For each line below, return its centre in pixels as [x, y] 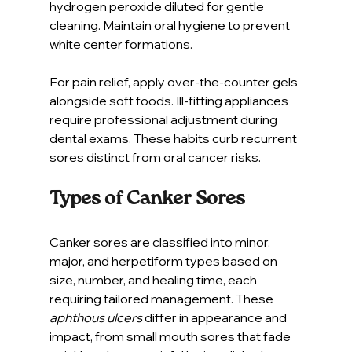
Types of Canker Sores [147, 198]
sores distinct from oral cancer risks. [155, 157]
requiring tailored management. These [162, 298]
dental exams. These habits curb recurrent [174, 138]
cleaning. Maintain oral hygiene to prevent [170, 25]
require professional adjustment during [164, 119]
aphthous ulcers [95, 317]
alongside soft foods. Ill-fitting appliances [170, 100]
